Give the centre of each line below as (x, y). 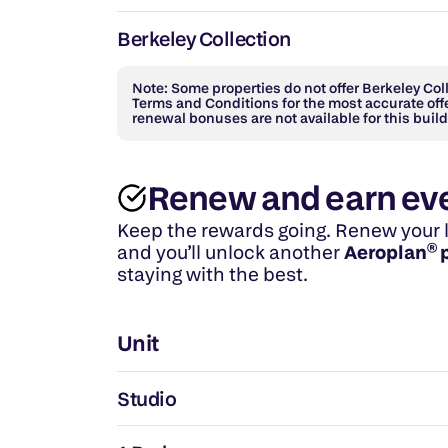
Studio (146, 398)
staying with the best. (212, 274)
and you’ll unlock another (230, 252)
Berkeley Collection (204, 38)
